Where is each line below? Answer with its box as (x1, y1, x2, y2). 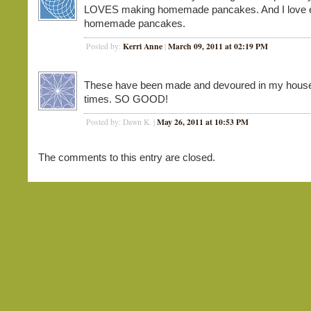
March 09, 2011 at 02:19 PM (168, 40, 268, 52)
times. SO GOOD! (84, 93, 168, 105)
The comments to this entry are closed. (38, 151, 215, 163)
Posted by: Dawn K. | (86, 117, 157, 127)
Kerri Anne (123, 40, 162, 52)
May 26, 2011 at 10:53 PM (157, 116, 249, 128)
